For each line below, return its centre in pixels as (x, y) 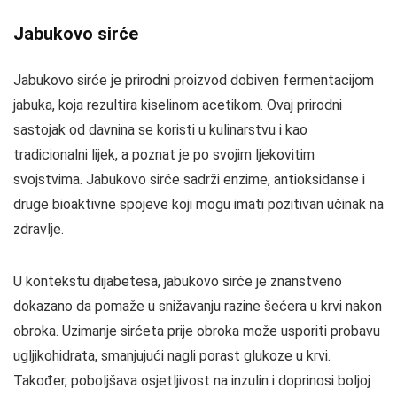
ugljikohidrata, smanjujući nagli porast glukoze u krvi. (172, 356)
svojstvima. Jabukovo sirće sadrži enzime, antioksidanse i (189, 179)
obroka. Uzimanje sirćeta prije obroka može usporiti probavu (197, 331)
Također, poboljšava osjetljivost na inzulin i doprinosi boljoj (192, 381)
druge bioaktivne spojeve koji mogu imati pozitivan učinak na (198, 204)
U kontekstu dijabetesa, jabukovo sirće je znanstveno (178, 281)
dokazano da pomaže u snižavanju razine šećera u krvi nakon (198, 306)
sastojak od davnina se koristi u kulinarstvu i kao (160, 130)
